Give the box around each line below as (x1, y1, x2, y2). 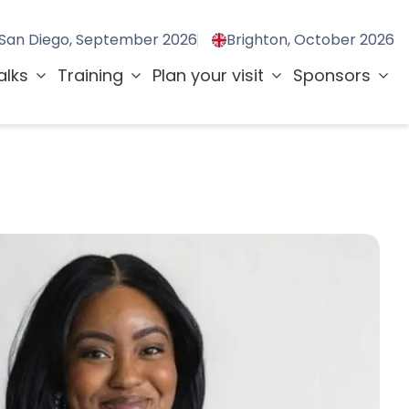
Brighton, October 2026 (226, 29, 394, 50)
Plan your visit (152, 63, 264, 87)
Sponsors (293, 63, 371, 87)
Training (58, 63, 123, 87)
